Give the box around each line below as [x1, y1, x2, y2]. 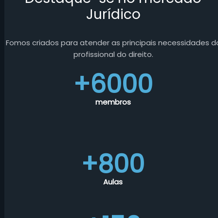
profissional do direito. [73, 49, 153, 59]
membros [95, 97, 131, 108]
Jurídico [86, 4, 141, 24]
